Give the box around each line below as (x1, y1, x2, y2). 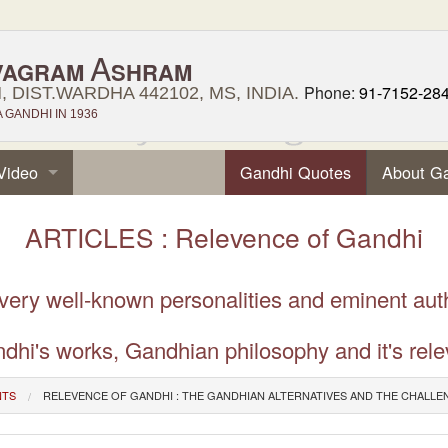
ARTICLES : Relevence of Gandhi (25, 218, 423, 256)
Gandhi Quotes (240, 160, 351, 184)
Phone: (304, 81, 359, 104)
